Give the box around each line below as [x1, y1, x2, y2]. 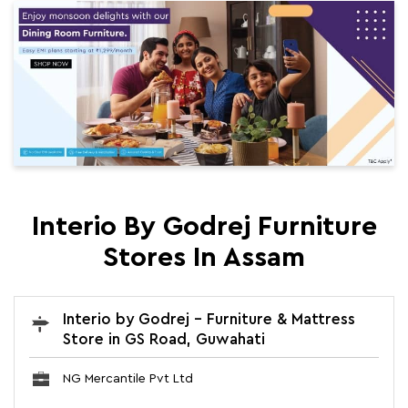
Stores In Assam [103, 244, 305, 272]
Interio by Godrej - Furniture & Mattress [63, 311, 355, 328]
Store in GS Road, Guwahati [63, 331, 265, 348]
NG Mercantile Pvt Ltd [63, 372, 193, 386]
